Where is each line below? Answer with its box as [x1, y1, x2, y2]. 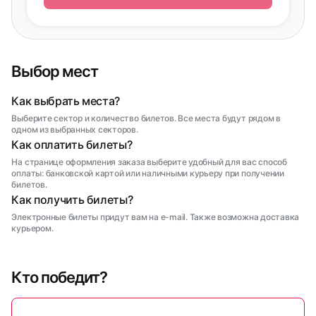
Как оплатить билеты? [11, 138, 133, 152]
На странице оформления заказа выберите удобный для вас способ [11, 157, 287, 167]
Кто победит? [11, 268, 107, 286]
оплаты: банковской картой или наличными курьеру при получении [11, 168, 284, 178]
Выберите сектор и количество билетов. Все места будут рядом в [11, 113, 281, 123]
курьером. [11, 223, 54, 233]
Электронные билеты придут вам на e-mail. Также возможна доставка [11, 212, 300, 222]
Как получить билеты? [11, 193, 133, 207]
